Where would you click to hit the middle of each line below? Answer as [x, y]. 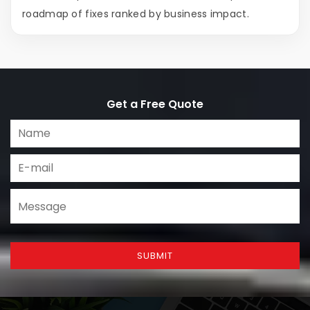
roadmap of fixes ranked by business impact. [136, 14]
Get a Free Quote [155, 104]
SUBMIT [155, 256]
